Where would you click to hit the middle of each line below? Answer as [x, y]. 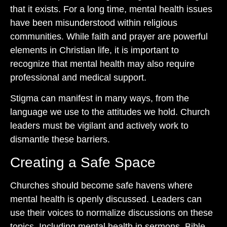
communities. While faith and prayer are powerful [109, 36]
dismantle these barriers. [60, 140]
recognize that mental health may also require [102, 64]
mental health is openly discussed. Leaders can [106, 199]
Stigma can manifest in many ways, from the [100, 99]
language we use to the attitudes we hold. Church [110, 112]
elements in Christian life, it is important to [94, 50]
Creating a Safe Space [83, 162]
